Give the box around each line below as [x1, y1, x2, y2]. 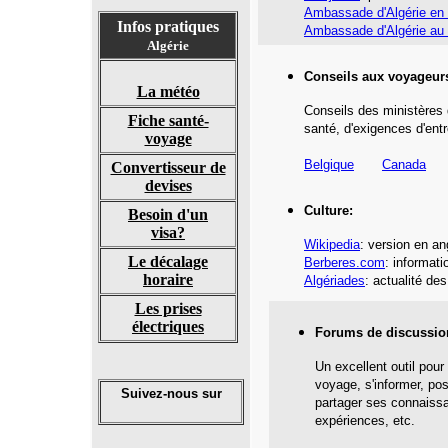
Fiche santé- [127, 112, 209, 129]
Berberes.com [304, 255, 385, 270]
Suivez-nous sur [120, 386, 222, 401]
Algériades [304, 273, 365, 288]
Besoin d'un [128, 206, 208, 223]
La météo [136, 83, 200, 100]
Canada [382, 157, 426, 172]
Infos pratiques [117, 18, 219, 35]
